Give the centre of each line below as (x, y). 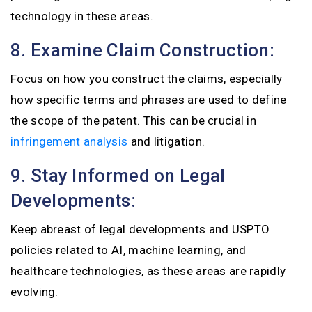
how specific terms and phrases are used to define (149, 100)
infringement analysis (69, 141)
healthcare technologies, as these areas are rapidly (148, 271)
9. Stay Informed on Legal (118, 175)
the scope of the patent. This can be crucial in (134, 120)
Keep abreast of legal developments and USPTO (140, 229)
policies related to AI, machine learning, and (128, 250)
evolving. (34, 292)
